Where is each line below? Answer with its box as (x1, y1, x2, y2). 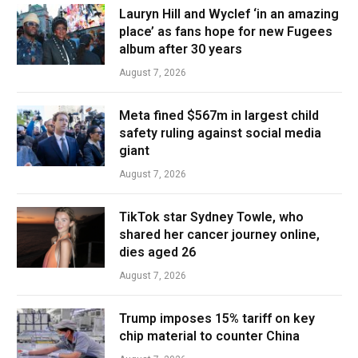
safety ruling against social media (119, 125, 321, 141)
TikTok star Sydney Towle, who (119, 209, 304, 225)
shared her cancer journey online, (119, 226, 320, 242)
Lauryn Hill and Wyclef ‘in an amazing (119, 6, 339, 22)
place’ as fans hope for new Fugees (119, 23, 332, 39)
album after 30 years (119, 41, 242, 57)
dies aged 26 (119, 244, 196, 260)
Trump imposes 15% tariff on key (119, 310, 315, 326)
